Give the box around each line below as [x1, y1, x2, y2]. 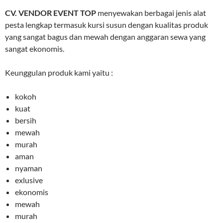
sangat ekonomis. [5, 43, 64, 53]
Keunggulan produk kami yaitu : [5, 67, 113, 77]
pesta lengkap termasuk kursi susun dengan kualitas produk [5, 19, 208, 29]
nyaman [15, 163, 42, 173]
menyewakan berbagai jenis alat [96, 7, 206, 17]
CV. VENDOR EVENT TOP [5, 7, 96, 17]
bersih [15, 115, 36, 125]
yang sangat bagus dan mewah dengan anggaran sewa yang [5, 31, 206, 41]
